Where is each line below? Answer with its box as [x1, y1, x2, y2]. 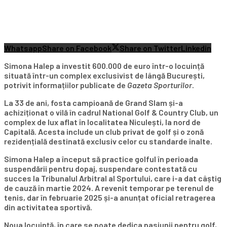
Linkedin [181, 43, 211, 53]
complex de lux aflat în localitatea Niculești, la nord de [4, 117, 201, 127]
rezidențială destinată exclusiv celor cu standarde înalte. [4, 136, 212, 146]
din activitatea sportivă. [4, 202, 92, 212]
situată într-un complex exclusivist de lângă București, [4, 70, 205, 80]
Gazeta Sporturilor [127, 80, 192, 90]
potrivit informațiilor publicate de [4, 80, 127, 90]
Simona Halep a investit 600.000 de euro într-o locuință [4, 60, 204, 70]
